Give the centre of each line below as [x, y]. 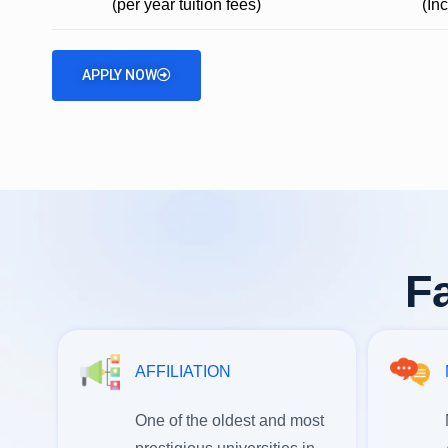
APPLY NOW [119, 74]
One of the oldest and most [229, 420]
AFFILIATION [182, 371]
